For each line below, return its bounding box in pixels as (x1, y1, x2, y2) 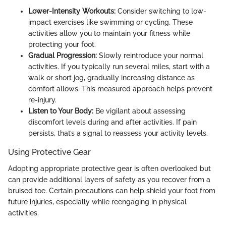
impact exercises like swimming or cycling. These (28, 18, 193, 27)
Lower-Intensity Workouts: (28, 7, 116, 16)
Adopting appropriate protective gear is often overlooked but (8, 164, 211, 173)
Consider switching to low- (116, 7, 206, 16)
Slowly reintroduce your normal (97, 51, 203, 60)
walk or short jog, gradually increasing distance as (28, 74, 195, 82)
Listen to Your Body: (28, 107, 93, 116)
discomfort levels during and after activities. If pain (28, 118, 197, 127)
